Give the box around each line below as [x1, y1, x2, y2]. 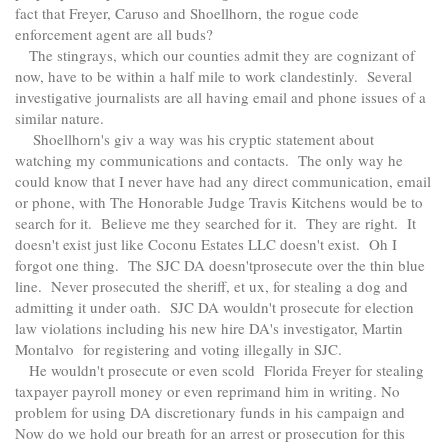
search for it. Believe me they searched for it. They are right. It [15, 213, 416, 234]
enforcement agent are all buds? [15, 24, 213, 45]
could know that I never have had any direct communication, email [15, 171, 431, 192]
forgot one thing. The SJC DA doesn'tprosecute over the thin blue [15, 255, 425, 276]
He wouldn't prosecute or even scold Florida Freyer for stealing [15, 360, 424, 381]
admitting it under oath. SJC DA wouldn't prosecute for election [15, 297, 414, 318]
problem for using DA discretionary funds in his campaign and [15, 402, 405, 423]
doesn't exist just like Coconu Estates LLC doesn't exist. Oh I [15, 234, 397, 255]
